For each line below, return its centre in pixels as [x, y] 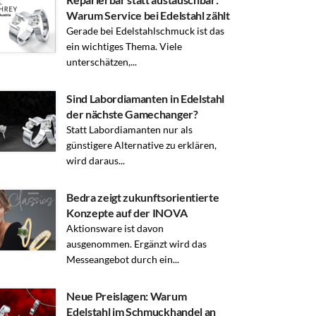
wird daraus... [96, 160]
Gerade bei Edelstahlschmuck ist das [146, 30]
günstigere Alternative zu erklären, [142, 145]
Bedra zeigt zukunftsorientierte [143, 197]
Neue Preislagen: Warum [127, 296]
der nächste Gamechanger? [132, 114]
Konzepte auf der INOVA [127, 212]
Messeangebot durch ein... [123, 259]
